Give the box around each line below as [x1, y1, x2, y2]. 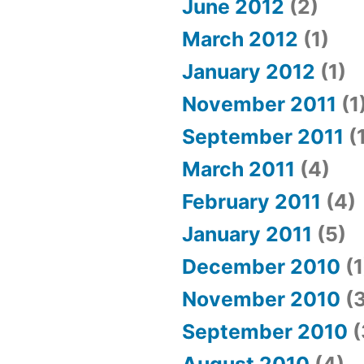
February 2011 [182, 189, 321, 214]
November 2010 [182, 287, 340, 312]
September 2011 [182, 124, 344, 149]
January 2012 [182, 59, 315, 84]
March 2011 [182, 157, 295, 182]
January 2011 [182, 222, 312, 247]
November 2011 [182, 92, 336, 117]
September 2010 [182, 319, 348, 344]
